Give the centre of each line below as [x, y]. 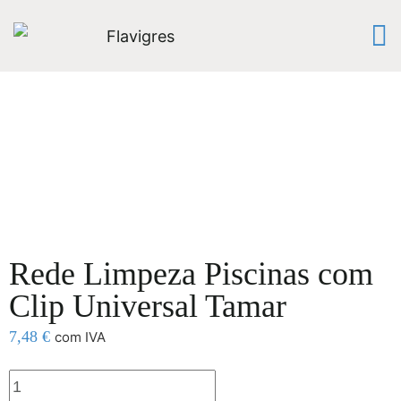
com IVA [80, 337]
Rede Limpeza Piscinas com [191, 274]
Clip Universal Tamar [148, 306]
